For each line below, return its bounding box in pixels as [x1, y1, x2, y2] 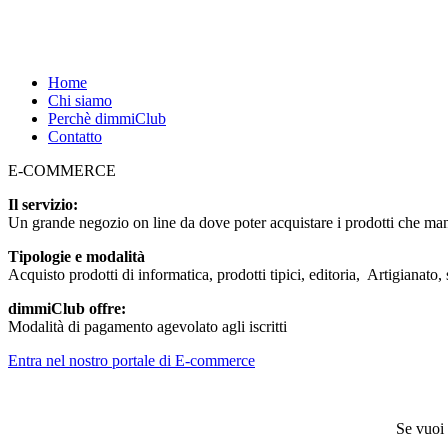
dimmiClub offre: [8, 300, 126, 317]
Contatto [48, 128, 102, 145]
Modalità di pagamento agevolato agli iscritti [8, 318, 287, 335]
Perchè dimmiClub [48, 110, 166, 127]
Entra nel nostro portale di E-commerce [8, 352, 255, 369]
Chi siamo [48, 92, 112, 109]
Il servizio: [8, 196, 78, 213]
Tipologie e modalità [8, 248, 145, 265]
